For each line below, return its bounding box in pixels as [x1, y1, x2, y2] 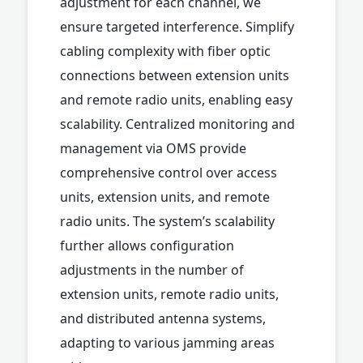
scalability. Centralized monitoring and [60, 114, 295, 133]
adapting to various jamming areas [60, 333, 275, 352]
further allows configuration [60, 236, 234, 254]
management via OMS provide [60, 139, 246, 157]
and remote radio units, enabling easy [60, 90, 293, 109]
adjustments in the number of [60, 260, 244, 279]
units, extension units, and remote [60, 187, 270, 206]
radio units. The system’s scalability [60, 211, 275, 230]
